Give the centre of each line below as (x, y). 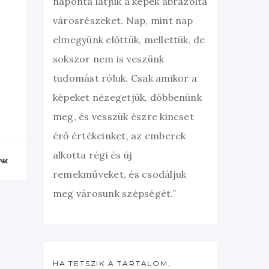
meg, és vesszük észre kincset (123, 116)
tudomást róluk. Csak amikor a (125, 78)
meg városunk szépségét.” (114, 193)
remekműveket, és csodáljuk (120, 174)
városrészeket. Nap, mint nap (123, 20)
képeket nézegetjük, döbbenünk (127, 97)
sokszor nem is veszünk (109, 59)
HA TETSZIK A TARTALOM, (112, 263)
